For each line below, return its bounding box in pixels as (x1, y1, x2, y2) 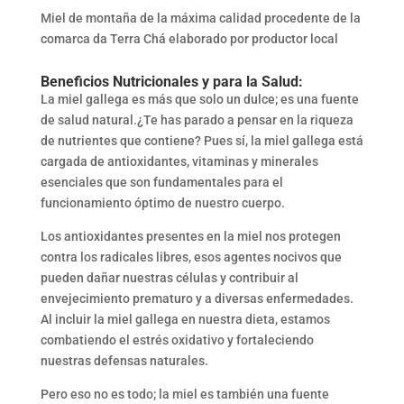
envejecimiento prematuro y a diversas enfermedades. (40, 291, 353, 307)
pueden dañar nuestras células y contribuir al (40, 271, 298, 286)
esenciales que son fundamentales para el (40, 175, 283, 190)
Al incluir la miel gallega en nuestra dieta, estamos (40, 312, 330, 327)
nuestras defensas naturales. (40, 353, 208, 369)
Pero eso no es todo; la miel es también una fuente (40, 387, 329, 402)
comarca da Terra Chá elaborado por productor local (40, 32, 338, 47)
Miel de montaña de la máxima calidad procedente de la (40, 11, 361, 26)
